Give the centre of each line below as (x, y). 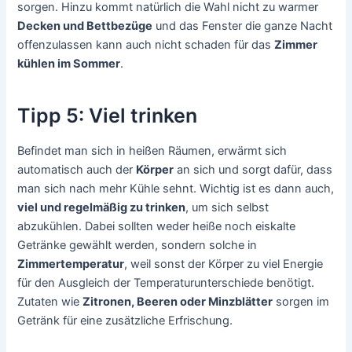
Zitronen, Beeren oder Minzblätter (178, 302)
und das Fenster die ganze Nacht (243, 26)
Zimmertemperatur (71, 264)
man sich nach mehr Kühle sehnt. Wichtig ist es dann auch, (176, 189)
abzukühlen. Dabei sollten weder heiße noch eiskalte (157, 227)
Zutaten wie (50, 302)
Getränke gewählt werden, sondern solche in (137, 246)
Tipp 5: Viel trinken (108, 115)
